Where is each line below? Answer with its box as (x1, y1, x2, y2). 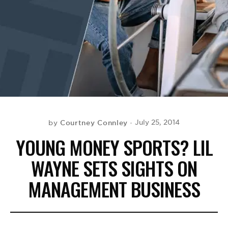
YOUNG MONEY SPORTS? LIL (15, 133, 213, 161)
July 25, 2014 (135, 118, 180, 127)
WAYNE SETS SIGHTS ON (31, 154, 197, 182)
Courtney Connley (60, 118, 128, 127)
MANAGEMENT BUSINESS (28, 175, 200, 203)
